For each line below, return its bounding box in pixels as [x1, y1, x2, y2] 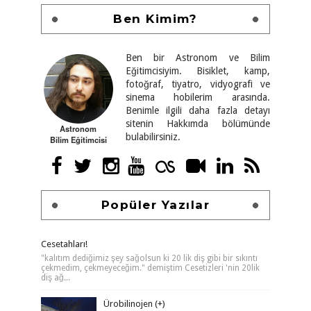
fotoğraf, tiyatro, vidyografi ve [125, 78, 270, 90]
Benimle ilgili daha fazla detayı [125, 105, 270, 116]
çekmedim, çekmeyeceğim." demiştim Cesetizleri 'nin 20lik [40, 263, 260, 273]
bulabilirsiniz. [125, 131, 180, 142]
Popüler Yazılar [101, 198, 210, 212]
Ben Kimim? [113, 12, 198, 26]
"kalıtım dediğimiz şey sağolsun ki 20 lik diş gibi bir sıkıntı [40, 253, 258, 263]
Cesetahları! [40, 239, 87, 249]
